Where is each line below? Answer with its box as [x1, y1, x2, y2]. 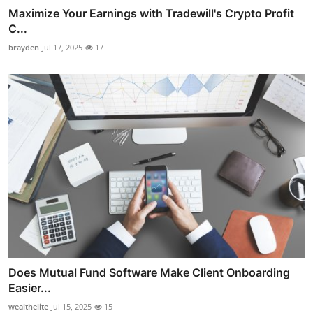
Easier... [8, 280, 51, 295]
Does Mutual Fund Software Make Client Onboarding [8, 265, 290, 279]
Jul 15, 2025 [51, 300, 92, 312]
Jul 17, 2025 [42, 42, 82, 53]
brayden [8, 42, 39, 53]
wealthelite [8, 300, 48, 312]
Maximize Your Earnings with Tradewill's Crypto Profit [8, 6, 294, 21]
